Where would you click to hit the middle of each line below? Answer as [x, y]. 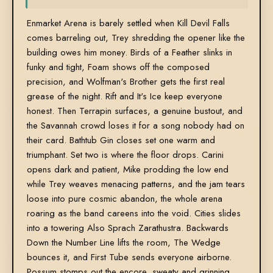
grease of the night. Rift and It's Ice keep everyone [124, 97]
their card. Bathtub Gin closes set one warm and [121, 140]
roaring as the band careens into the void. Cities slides [133, 214]
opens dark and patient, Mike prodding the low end [127, 170]
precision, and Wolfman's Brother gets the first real [126, 82]
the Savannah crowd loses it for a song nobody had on [135, 126]
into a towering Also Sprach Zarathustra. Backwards [127, 228]
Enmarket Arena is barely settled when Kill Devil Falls [128, 23]
